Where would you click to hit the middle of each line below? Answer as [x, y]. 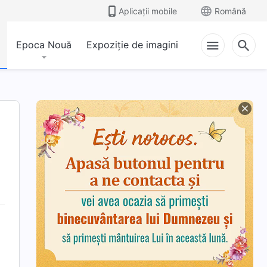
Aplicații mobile [148, 11]
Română [230, 11]
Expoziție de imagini [132, 45]
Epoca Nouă [44, 45]
